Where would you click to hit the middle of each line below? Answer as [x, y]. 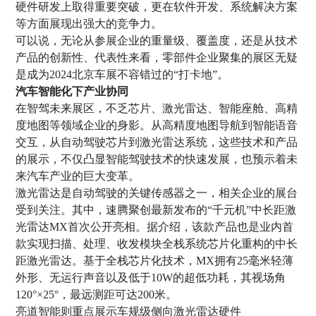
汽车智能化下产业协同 [72, 91]
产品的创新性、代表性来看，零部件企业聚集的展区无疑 [157, 57]
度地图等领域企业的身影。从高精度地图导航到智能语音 [157, 125]
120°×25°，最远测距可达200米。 [97, 294]
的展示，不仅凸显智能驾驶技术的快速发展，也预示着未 [157, 159]
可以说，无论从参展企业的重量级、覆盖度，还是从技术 [157, 40]
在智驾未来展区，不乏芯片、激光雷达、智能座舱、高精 [157, 108]
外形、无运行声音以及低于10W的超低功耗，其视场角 [151, 277]
